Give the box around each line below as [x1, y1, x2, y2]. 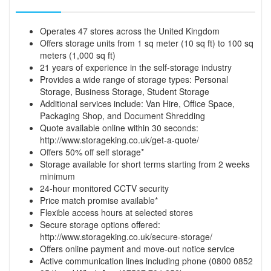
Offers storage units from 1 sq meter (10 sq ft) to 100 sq [40, 36, 253, 49]
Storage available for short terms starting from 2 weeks [40, 157, 250, 170]
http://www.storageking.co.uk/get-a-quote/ [40, 133, 199, 146]
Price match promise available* [40, 194, 158, 206]
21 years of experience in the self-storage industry [40, 60, 232, 73]
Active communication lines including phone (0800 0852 [40, 254, 253, 267]
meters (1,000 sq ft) [40, 48, 116, 61]
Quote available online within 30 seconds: [40, 121, 198, 134]
